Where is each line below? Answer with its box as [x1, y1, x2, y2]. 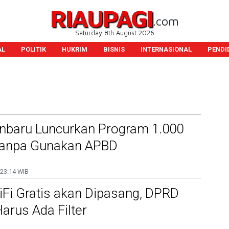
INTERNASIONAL [140, 45, 192, 53]
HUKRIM [61, 45, 87, 53]
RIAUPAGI [50, 4, 153, 32]
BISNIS [103, 45, 125, 53]
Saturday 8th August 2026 [75, 29, 154, 37]
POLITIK [20, 45, 46, 53]
